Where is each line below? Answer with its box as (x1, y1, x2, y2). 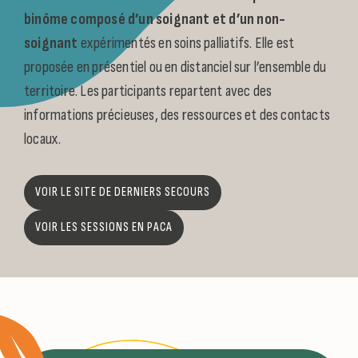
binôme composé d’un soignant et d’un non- (24, 9, 286, 29)
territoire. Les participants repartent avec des (24, 81, 272, 101)
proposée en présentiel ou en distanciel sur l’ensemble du (24, 57, 327, 77)
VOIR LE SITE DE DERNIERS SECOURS (35, 184, 210, 200)
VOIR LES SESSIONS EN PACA (35, 219, 173, 235)
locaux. (24, 129, 62, 149)
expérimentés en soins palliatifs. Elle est (78, 33, 295, 53)
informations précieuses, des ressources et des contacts (24, 105, 331, 125)
